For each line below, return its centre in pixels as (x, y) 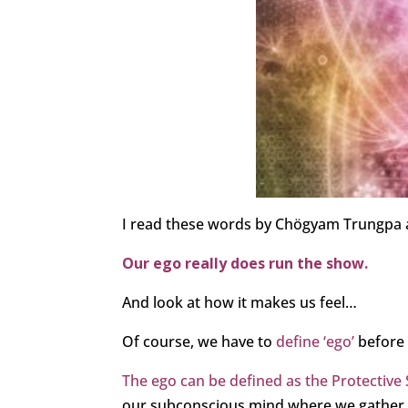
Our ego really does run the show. (245, 264)
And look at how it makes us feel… (240, 303)
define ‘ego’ (316, 342)
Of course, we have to (199, 342)
